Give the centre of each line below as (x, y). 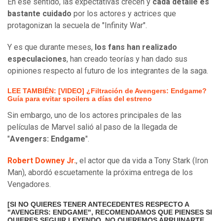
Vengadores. (29, 184)
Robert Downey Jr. (42, 161)
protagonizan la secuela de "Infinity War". (77, 26)
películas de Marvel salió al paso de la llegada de (92, 127)
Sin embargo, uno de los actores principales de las (94, 115)
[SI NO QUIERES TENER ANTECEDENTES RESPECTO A (98, 204)
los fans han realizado (136, 47)
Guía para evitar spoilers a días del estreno (80, 99)
